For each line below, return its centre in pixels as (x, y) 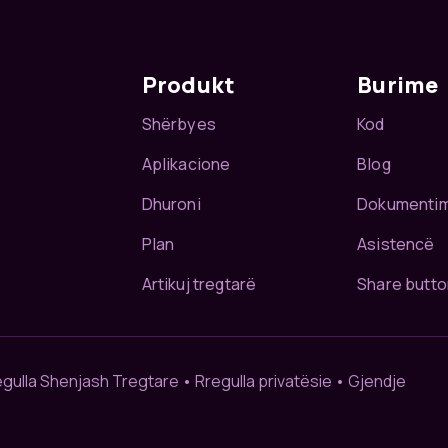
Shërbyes (178, 123)
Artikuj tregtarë (199, 283)
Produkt (188, 84)
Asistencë (396, 243)
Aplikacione (186, 163)
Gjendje (377, 380)
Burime (398, 84)
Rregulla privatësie (263, 380)
